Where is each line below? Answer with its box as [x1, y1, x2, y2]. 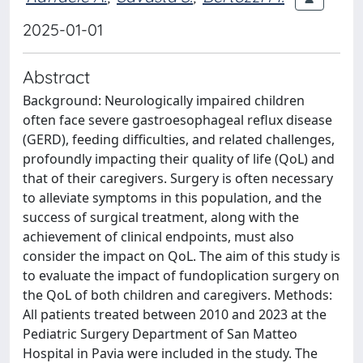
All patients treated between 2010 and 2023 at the [23, 305, 327, 323]
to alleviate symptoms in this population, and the [23, 189, 322, 207]
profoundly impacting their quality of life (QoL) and [23, 150, 335, 168]
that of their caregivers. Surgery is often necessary [23, 169, 333, 187]
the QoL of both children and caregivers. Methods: [23, 286, 332, 304]
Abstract [23, 66, 90, 88]
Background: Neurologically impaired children [23, 92, 305, 109]
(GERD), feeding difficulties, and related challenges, [23, 130, 335, 148]
